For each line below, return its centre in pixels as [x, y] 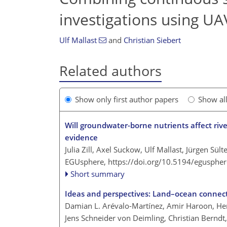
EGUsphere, [86, 162]
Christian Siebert [152, 40]
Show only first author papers [127, 100]
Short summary [98, 174]
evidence [81, 138]
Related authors [110, 71]
